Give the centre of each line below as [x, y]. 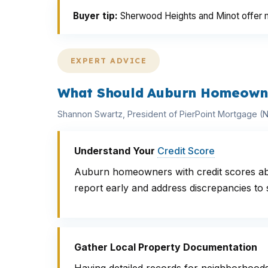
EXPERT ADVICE [109, 61]
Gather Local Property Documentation [166, 247]
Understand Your [116, 151]
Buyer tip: [95, 16]
